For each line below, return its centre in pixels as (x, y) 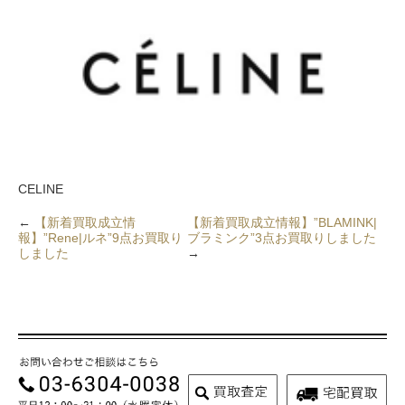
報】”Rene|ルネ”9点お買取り (100, 237)
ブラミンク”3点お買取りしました (281, 237)
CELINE (41, 188)
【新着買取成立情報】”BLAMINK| (282, 222)
